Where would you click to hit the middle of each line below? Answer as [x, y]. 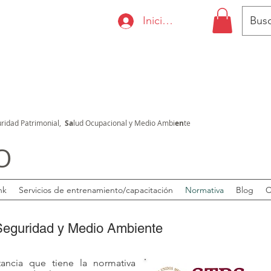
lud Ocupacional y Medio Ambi [124, 122]
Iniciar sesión [174, 21]
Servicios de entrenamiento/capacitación [96, 190]
